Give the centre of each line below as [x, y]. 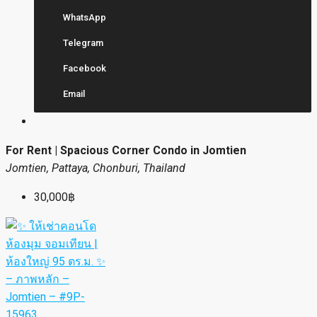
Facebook [83, 68]
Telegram [82, 42]
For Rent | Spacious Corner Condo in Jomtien [126, 150]
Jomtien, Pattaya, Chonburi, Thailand [96, 168]
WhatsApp [83, 17]
